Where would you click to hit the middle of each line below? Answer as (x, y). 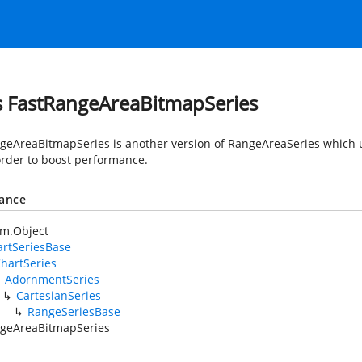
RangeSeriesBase (74, 311)
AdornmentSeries (52, 279)
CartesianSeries (59, 295)
